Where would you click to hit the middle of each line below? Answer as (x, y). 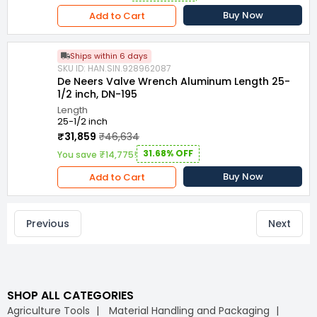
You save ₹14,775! (97, 155)
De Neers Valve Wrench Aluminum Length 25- (174, 82)
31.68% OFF (168, 154)
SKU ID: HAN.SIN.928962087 (114, 69)
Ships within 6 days (109, 56)
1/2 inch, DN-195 (97, 94)
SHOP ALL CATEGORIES (70, 296)
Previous (48, 224)
